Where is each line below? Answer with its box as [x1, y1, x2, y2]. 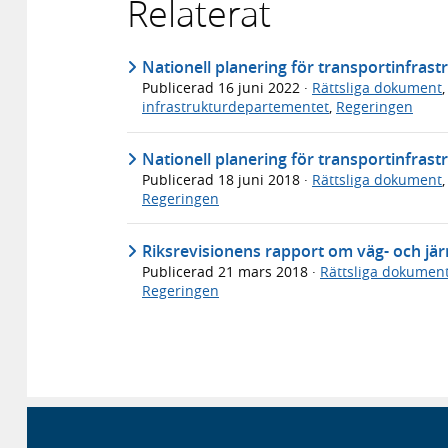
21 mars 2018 [218, 261, 312, 281]
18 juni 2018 [218, 169, 304, 189]
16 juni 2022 [218, 78, 304, 98]
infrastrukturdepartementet [142, 97, 329, 117]
